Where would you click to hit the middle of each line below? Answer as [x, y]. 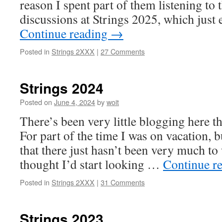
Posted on [36, 102]
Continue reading [65, 33]
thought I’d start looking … [91, 164]
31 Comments [123, 182]
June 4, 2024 [75, 102]
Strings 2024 [62, 88]
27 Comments [123, 51]
